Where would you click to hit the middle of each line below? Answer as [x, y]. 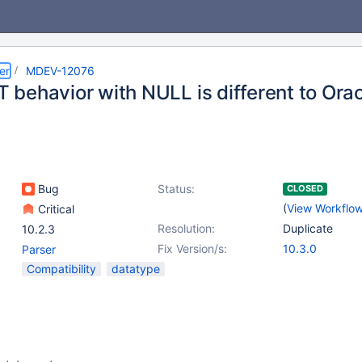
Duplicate [308, 228]
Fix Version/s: [192, 248]
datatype [136, 269]
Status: [176, 189]
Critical [55, 209]
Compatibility [61, 269]
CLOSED [305, 188]
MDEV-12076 [60, 71]
